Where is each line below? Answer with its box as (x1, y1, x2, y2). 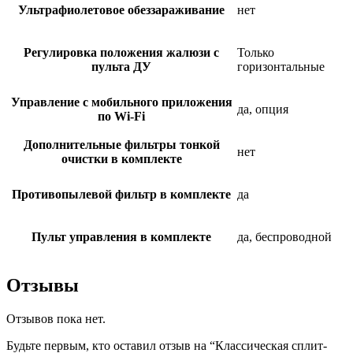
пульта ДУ (91, 59, 151, 73)
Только (237, 45, 274, 59)
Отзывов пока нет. (6, 311, 106, 325)
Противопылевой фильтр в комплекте (12, 187, 231, 201)
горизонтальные (237, 59, 325, 73)
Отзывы (6, 274, 79, 295)
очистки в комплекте (61, 151, 182, 165)
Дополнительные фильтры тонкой (23, 137, 220, 151)
